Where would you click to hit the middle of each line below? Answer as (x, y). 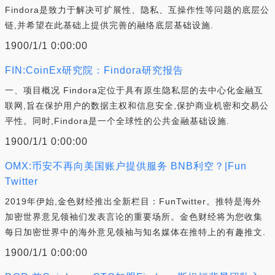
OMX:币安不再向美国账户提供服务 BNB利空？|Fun (126, 166)
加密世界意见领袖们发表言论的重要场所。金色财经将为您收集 (134, 217)
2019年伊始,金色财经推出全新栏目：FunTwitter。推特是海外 (133, 201)
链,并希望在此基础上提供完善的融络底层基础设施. (109, 25)
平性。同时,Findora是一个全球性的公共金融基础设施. (117, 121)
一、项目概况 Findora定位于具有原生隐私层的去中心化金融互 (134, 90)
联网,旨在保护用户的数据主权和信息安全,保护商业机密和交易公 (137, 106)
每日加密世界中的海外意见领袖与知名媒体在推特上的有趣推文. (135, 232)
